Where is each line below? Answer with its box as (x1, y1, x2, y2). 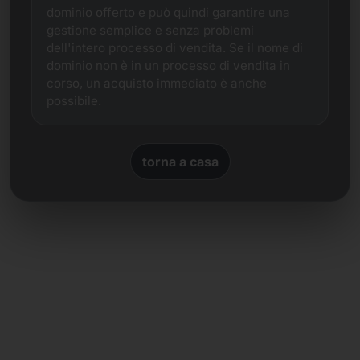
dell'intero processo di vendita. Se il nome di (47, 40, 303, 55)
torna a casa (141, 153, 219, 170)
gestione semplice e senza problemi (47, 22, 254, 38)
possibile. (47, 93, 101, 108)
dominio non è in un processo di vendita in (47, 58, 290, 73)
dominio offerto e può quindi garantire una (47, 5, 290, 20)
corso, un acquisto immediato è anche (47, 76, 267, 91)
